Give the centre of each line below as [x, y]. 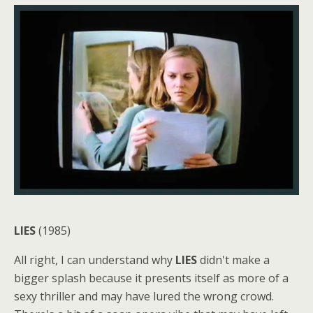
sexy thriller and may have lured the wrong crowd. [144, 297]
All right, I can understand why [95, 260]
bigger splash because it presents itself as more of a [151, 278]
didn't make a [233, 260]
